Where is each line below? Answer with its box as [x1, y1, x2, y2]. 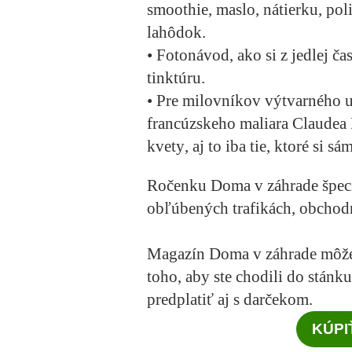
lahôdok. [147, 23, 206, 42]
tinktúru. [147, 68, 205, 88]
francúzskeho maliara [147, 114, 292, 134]
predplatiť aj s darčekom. [147, 290, 313, 310]
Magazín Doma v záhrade [147, 244, 317, 264]
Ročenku [147, 176, 211, 196]
